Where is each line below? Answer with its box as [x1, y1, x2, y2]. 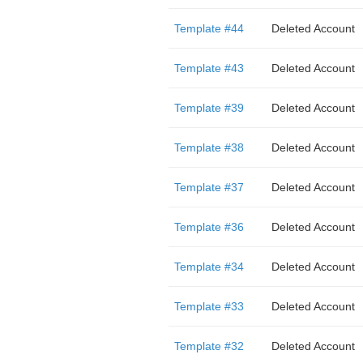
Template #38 [173, 141, 244, 154]
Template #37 [173, 181, 244, 194]
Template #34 [173, 260, 244, 273]
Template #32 [173, 340, 244, 352]
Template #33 [173, 300, 244, 313]
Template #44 [173, 22, 244, 35]
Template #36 [173, 220, 244, 233]
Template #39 [173, 101, 244, 114]
